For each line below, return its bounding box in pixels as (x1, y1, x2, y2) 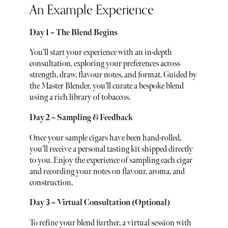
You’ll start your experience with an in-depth (29, 48, 172, 58)
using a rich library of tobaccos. (29, 93, 130, 103)
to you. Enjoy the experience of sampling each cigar (29, 155, 192, 165)
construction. (29, 178, 73, 188)
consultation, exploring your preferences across (29, 59, 180, 69)
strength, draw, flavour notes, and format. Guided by (29, 70, 197, 80)
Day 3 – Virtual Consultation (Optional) (29, 198, 170, 208)
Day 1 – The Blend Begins (29, 27, 118, 38)
